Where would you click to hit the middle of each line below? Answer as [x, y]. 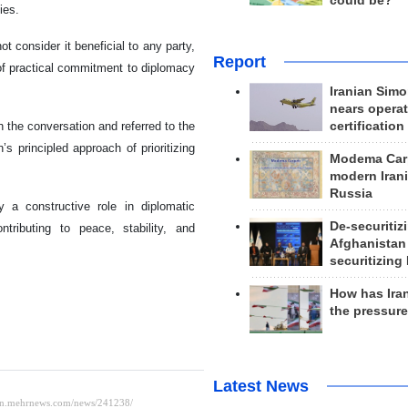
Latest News [260, 387]
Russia [351, 193]
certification [367, 126]
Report [239, 61]
